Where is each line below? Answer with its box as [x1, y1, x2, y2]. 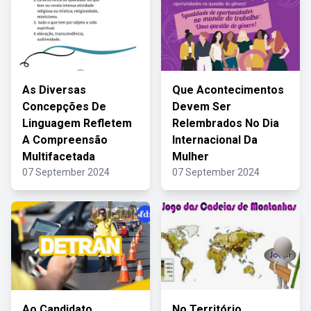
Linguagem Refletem [22, 117, 132, 130]
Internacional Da [172, 133, 258, 146]
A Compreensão [22, 133, 108, 146]
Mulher [172, 150, 209, 163]
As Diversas [22, 83, 86, 96]
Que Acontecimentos [172, 83, 284, 96]
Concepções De [22, 100, 106, 113]
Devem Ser [172, 100, 231, 113]
